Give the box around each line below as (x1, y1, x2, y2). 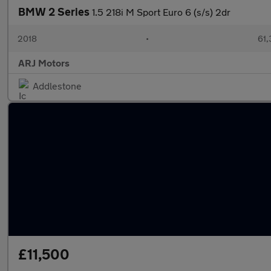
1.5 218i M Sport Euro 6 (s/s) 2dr (92, 6, 230, 18)
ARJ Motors (18, 57, 70, 68)
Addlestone (33, 80, 82, 91)
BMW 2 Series (18, 5, 92, 18)
